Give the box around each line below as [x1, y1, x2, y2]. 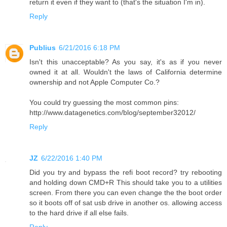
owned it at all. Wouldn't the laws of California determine [29, 67, 222, 76]
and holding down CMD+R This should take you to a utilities [29, 178, 222, 186]
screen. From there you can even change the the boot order [29, 188, 222, 197]
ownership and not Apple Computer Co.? [29, 78, 160, 86]
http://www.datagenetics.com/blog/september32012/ [29, 108, 196, 117]
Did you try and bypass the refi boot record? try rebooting [29, 168, 222, 176]
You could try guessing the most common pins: [29, 98, 179, 106]
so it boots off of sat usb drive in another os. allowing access [29, 198, 222, 207]
